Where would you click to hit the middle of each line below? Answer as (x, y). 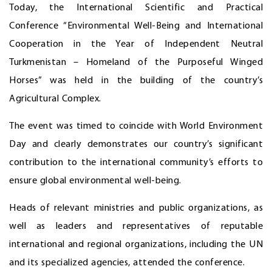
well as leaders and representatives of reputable (136, 226)
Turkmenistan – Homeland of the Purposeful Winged (136, 63)
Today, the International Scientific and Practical (136, 8)
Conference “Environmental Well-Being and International (136, 26)
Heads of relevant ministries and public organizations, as (136, 208)
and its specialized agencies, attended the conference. (127, 263)
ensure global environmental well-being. (95, 181)
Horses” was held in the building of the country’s (136, 81)
